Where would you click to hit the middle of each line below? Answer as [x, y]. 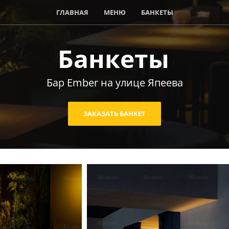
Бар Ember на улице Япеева [114, 83]
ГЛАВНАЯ [72, 12]
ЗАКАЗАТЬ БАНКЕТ [114, 113]
